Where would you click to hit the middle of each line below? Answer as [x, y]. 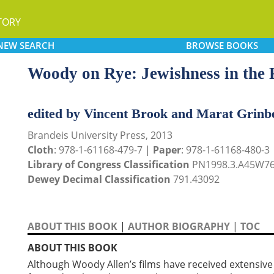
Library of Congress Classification [109, 165]
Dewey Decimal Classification [99, 179]
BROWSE [205, 45]
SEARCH [37, 45]
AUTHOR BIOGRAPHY [179, 226]
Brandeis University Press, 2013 [100, 135]
